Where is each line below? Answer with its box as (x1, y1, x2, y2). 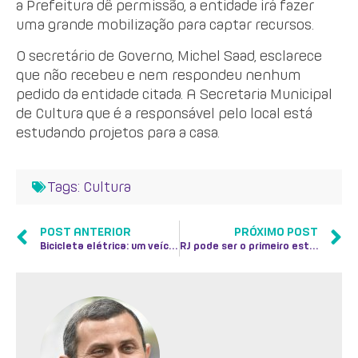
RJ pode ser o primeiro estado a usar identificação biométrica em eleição (308, 240, 318, 251)
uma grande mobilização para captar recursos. (16, 17, 314, 33)
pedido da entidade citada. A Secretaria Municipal (16, 86, 332, 101)
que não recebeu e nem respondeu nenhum (16, 66, 301, 82)
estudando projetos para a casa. (16, 124, 220, 140)
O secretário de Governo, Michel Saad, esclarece (16, 47, 322, 63)
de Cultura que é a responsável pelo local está (16, 105, 312, 121)
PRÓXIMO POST (234, 225, 318, 238)
